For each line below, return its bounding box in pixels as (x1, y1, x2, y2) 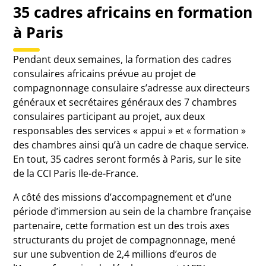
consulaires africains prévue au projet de (13, 66, 197, 80)
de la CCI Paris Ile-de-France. (13, 166, 139, 180)
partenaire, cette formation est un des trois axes (13, 218, 230, 232)
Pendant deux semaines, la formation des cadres (13, 52, 232, 66)
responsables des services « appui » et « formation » (13, 123, 246, 137)
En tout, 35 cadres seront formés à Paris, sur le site (13, 152, 242, 166)
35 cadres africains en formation (13, 1, 253, 22)
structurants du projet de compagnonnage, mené (13, 233, 236, 246)
